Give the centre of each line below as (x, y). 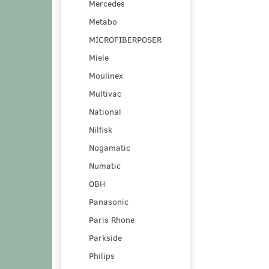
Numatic (105, 165)
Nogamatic (110, 147)
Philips (102, 255)
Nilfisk (101, 129)
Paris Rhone (112, 219)
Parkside (105, 237)
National (105, 111)
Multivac (105, 93)
